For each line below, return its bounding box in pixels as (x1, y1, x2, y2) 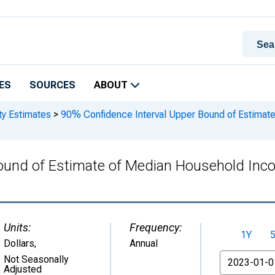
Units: (4, 221, 31, 234)
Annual (130, 238, 158, 249)
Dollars (4, 238, 34, 249)
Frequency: (130, 221, 182, 234)
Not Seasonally (4, 254, 69, 265)
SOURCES (29, 79, 76, 91)
